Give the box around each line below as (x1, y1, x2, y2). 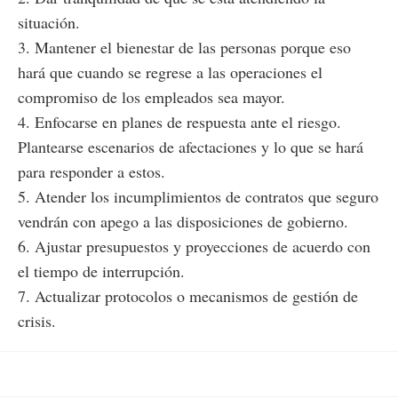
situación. (18, 12, 80, 34)
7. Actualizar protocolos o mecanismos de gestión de (18, 285, 358, 307)
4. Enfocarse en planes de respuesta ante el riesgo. (18, 111, 341, 133)
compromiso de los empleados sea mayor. (18, 86, 285, 108)
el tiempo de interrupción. (18, 260, 185, 283)
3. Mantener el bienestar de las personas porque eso (18, 36, 351, 59)
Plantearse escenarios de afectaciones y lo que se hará (18, 136, 363, 158)
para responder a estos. (18, 161, 165, 183)
